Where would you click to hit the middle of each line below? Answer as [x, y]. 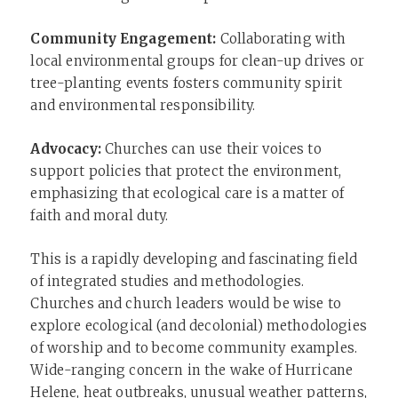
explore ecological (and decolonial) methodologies [199, 325]
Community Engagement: [123, 38]
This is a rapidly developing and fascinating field [194, 259]
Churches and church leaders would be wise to [186, 303]
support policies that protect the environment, [186, 171]
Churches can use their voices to [211, 148]
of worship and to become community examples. [194, 347]
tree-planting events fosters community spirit [187, 83]
